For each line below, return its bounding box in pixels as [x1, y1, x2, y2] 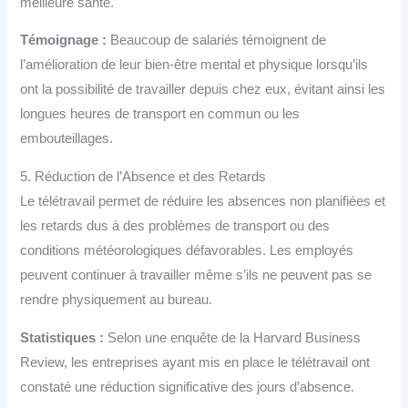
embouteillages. [20, 131, 114, 147]
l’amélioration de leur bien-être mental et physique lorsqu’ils [20, 57, 369, 73]
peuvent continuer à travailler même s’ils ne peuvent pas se [20, 268, 372, 283]
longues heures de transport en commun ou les [20, 107, 301, 122]
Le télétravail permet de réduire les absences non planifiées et [20, 194, 386, 209]
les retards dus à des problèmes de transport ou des [20, 219, 331, 234]
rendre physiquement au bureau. [20, 292, 213, 308]
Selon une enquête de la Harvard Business [104, 330, 362, 345]
